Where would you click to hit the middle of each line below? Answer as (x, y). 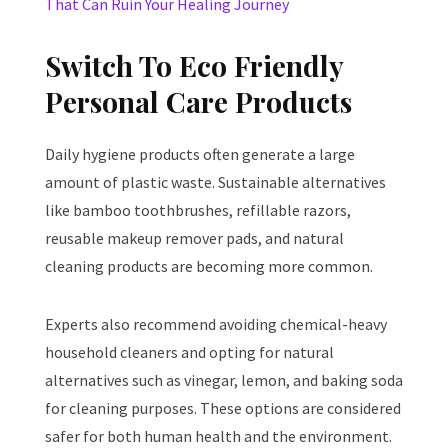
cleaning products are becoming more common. (209, 266)
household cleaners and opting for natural (189, 352)
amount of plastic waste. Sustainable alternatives (215, 182)
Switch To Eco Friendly (194, 66)
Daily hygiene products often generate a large (200, 154)
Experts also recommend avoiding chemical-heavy (216, 324)
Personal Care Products (198, 102)
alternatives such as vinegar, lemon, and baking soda (224, 380)
